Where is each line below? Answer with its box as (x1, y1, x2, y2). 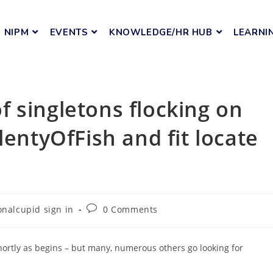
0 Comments (103, 204, 158, 215)
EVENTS (49, 26, 88, 38)
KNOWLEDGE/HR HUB (108, 26, 213, 38)
